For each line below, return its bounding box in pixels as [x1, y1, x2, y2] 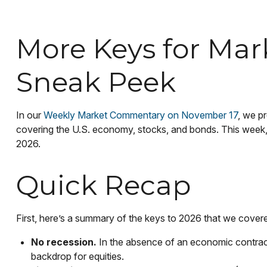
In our [15, 109, 44, 122]
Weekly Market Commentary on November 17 [43, 109, 238, 122]
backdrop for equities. [30, 250, 124, 263]
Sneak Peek [15, 66, 176, 100]
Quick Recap [15, 169, 191, 203]
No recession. [30, 236, 97, 249]
